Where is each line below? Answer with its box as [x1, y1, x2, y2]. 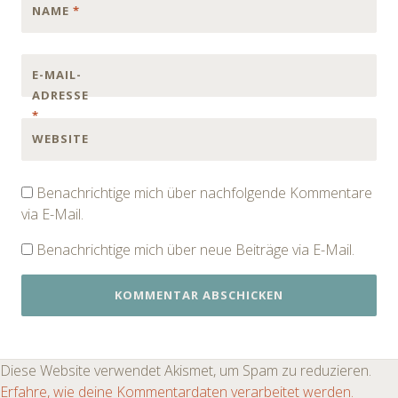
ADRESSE [32, 86, 89, 103]
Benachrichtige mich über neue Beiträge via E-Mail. [36, 239, 354, 259]
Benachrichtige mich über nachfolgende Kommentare [36, 182, 372, 203]
